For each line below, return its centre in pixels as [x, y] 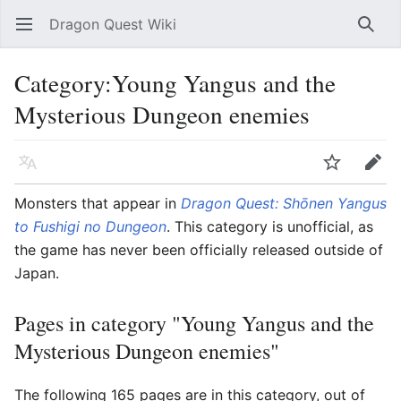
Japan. [37, 273]
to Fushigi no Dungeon [90, 226]
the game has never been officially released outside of [199, 250]
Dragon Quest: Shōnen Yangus [284, 203]
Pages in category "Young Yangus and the [194, 323]
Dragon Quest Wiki [113, 24]
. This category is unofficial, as [270, 226]
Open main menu [33, 33]
